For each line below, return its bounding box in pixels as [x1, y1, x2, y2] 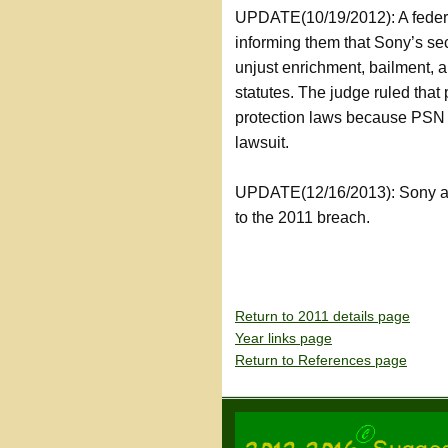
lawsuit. [235, 134, 289, 151]
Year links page [235, 330, 332, 346]
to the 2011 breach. [235, 209, 370, 226]
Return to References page [235, 352, 407, 368]
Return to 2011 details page [235, 308, 410, 324]
